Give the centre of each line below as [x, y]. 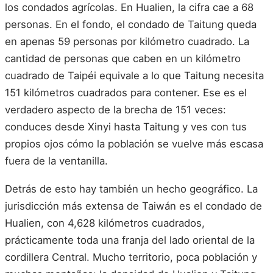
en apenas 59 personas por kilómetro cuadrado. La [127, 42]
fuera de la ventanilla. [56, 161]
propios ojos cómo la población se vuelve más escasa [134, 144]
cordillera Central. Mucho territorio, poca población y [131, 257]
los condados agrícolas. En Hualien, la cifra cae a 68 [129, 8]
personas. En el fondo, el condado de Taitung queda [131, 25]
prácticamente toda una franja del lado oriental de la [130, 240]
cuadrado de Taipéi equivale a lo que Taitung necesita [134, 76]
